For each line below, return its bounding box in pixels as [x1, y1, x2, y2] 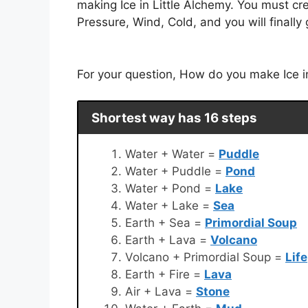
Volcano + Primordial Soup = [125, 250, 285, 264]
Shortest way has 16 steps [91, 109, 257, 126]
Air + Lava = [125, 284, 196, 298]
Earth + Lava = [125, 232, 210, 247]
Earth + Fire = [125, 267, 204, 281]
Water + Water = [125, 146, 219, 161]
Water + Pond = [125, 181, 215, 195]
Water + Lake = [125, 198, 213, 212]
